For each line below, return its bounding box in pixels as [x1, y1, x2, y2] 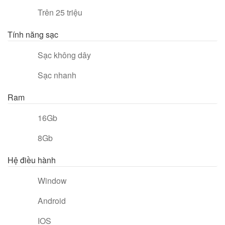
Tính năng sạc [8, 29, 58, 40]
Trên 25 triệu [38, 7, 82, 18]
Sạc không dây [38, 49, 91, 61]
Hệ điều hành [8, 154, 56, 166]
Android [38, 195, 66, 206]
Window [38, 175, 67, 186]
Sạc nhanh [38, 69, 76, 81]
